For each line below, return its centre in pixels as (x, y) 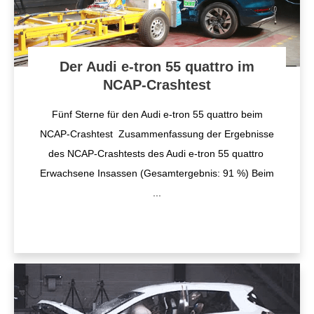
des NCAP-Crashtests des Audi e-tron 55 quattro (157, 153)
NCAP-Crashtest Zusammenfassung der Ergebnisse (157, 134)
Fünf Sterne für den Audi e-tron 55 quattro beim (157, 114)
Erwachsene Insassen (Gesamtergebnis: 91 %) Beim (157, 173)
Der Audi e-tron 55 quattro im (157, 67)
